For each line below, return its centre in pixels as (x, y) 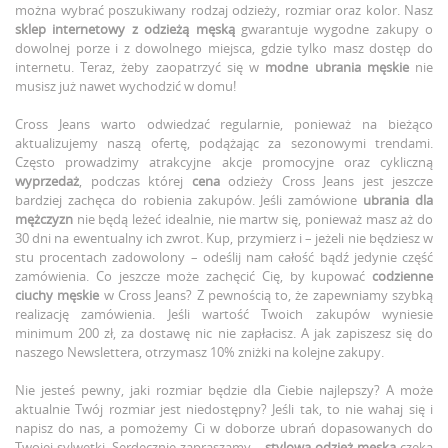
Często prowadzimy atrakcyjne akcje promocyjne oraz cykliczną (224, 162)
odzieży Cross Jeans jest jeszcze (326, 181)
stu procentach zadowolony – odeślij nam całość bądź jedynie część (224, 257)
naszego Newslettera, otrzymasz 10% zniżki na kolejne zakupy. (199, 352)
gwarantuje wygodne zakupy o (333, 29)
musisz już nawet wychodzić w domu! (125, 86)
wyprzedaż (47, 181)
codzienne (402, 276)
